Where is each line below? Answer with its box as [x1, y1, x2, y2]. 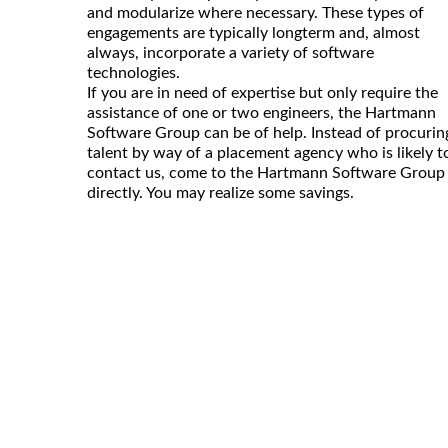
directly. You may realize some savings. [87, 185, 354, 202]
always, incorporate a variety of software [87, 45, 374, 62]
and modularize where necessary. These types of [87, 5, 424, 22]
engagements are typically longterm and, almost [87, 25, 420, 42]
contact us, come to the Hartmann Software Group [87, 165, 445, 182]
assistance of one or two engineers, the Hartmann [87, 105, 436, 122]
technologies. [87, 65, 180, 82]
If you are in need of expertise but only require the [87, 85, 438, 102]
